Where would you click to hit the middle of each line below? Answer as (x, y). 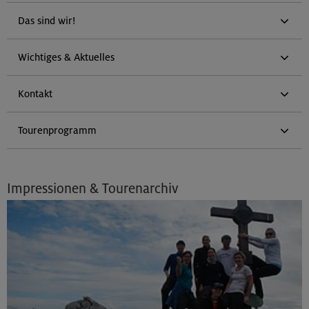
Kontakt (35, 94)
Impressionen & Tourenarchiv (93, 188)
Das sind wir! (47, 21)
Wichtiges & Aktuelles (66, 57)
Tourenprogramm (57, 130)
